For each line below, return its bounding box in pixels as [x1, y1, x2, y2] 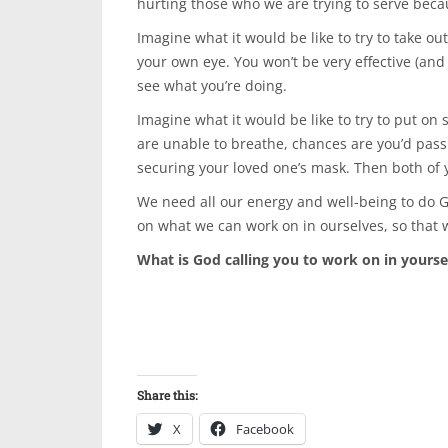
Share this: [137, 387, 197, 403]
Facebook [236, 420, 294, 438]
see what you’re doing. [137, 76, 287, 95]
